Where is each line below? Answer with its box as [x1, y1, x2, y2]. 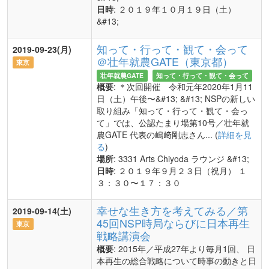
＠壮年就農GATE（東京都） [97, 53, 233, 69]
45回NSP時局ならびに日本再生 [97, 215, 250, 231]
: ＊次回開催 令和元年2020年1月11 [113, 80, 253, 92]
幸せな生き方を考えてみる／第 [97, 202, 248, 218]
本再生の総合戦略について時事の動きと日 [97, 255, 256, 267]
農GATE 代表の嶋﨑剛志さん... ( [97, 128, 218, 141]
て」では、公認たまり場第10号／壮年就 [97, 116, 249, 128]
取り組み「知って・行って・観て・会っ [97, 104, 248, 116]
